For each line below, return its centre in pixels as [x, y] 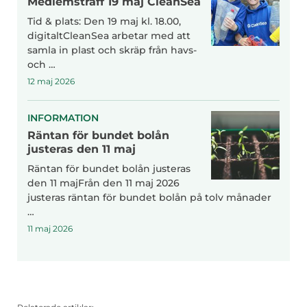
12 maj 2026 [51, 81]
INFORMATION [63, 118]
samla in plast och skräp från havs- [112, 50]
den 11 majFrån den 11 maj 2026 [103, 183]
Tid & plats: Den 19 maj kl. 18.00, [104, 21]
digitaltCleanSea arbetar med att [109, 35]
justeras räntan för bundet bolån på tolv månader [149, 197]
